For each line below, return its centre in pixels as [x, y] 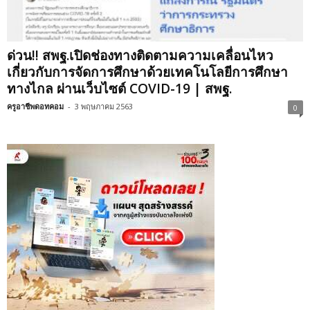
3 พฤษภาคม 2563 [104, 107]
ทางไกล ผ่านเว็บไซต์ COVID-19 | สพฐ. [119, 89]
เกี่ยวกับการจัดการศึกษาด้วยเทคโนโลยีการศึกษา [147, 72]
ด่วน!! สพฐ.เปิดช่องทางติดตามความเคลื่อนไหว [140, 56]
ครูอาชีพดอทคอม [35, 107]
